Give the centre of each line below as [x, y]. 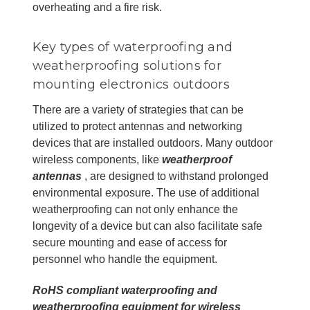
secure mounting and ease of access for [129, 242]
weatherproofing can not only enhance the [135, 209]
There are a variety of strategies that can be [138, 109]
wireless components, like [97, 159]
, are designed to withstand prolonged [175, 176]
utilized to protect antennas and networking [137, 126]
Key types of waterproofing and [132, 47]
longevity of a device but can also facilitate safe [147, 226]
